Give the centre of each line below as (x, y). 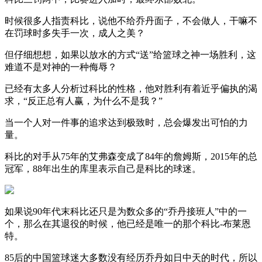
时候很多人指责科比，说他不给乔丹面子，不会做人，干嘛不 (131, 20)
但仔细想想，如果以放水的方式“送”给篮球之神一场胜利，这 (130, 54)
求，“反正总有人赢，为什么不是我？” (84, 101)
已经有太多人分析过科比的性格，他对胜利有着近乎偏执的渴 (131, 88)
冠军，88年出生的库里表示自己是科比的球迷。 (103, 168)
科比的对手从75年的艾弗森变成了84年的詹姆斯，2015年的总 (131, 156)
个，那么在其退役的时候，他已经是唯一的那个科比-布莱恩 (128, 223)
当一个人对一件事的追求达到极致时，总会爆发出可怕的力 (126, 122)
